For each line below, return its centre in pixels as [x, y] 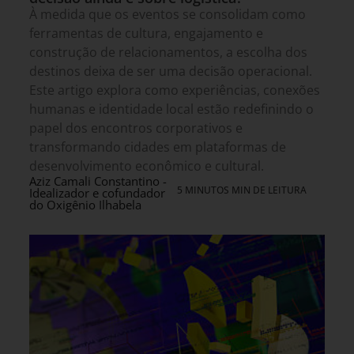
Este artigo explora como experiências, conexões [175, 90]
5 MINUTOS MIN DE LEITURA [242, 190]
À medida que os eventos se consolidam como [168, 15]
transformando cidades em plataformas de [158, 147]
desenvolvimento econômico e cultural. [147, 166]
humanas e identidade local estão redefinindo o [171, 109]
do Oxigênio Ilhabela [85, 205]
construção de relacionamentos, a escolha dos [168, 53]
